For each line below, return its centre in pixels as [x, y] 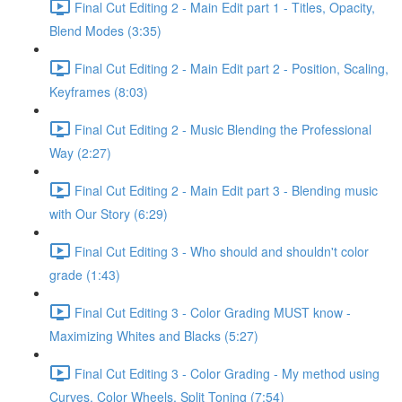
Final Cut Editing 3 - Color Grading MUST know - [213, 312]
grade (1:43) [85, 275]
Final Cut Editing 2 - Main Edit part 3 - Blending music [226, 190]
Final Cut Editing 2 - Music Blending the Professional [223, 129]
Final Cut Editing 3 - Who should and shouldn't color [222, 251]
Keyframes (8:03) [99, 92]
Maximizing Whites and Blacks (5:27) [154, 336]
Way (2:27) [80, 153]
